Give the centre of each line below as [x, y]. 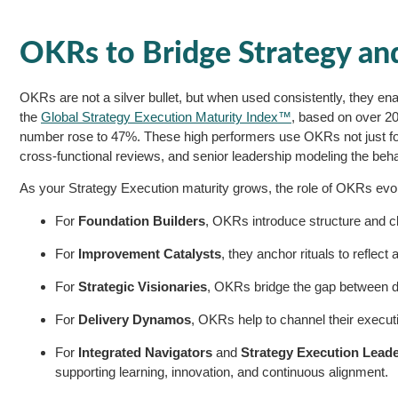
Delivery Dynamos [135, 319]
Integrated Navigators [145, 352]
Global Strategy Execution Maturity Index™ [166, 116]
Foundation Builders [142, 220]
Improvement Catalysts [150, 253]
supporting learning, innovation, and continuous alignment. [222, 371]
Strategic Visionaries [143, 286]
